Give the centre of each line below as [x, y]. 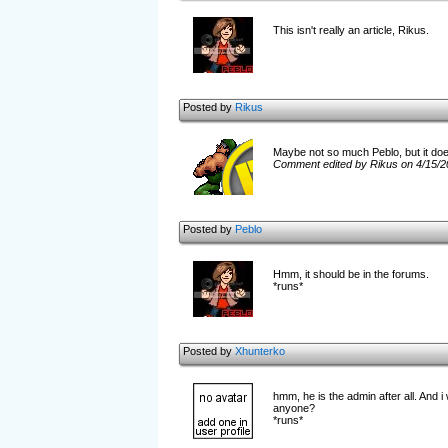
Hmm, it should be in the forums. [350, 274]
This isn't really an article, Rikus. [350, 30]
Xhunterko [259, 351]
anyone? [293, 408]
